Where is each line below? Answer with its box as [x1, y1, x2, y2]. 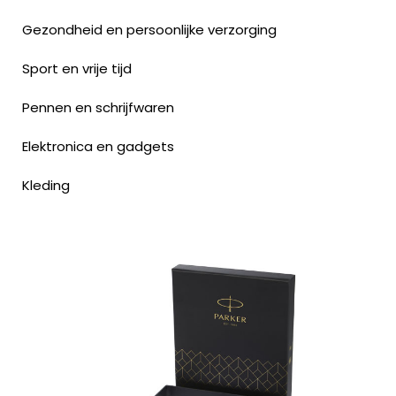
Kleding [22, 176, 70, 194]
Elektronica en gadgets [22, 137, 174, 156]
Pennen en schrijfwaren [22, 98, 174, 117]
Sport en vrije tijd [22, 59, 132, 78]
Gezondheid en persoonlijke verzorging [22, 20, 277, 39]
